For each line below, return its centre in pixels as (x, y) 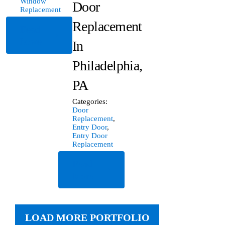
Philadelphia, (107, 65)
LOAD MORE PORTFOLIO (87, 218)
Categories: (90, 101)
